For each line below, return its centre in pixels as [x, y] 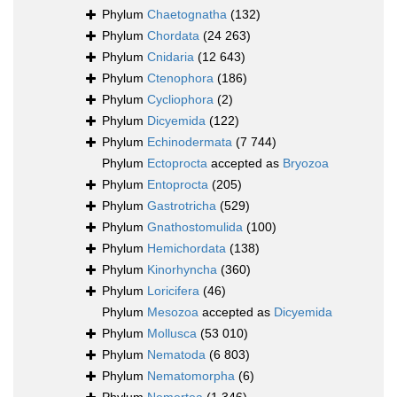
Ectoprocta [177, 163]
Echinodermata [190, 142]
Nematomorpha [191, 376]
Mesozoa [173, 312]
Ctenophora [180, 78]
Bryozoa [306, 163]
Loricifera [173, 291]
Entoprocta [178, 185]
